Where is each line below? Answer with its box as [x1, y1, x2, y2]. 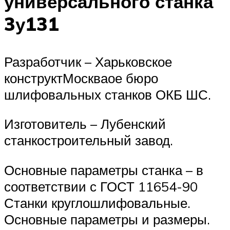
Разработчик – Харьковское [4, 53, 172, 70]
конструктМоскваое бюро [4, 69, 158, 86]
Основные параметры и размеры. [4, 210, 210, 227]
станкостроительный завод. [4, 132, 173, 149]
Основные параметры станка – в [4, 161, 203, 178]
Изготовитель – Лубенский [4, 116, 166, 132]
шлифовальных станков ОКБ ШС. [4, 86, 211, 103]
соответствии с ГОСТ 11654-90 [4, 178, 198, 195]
